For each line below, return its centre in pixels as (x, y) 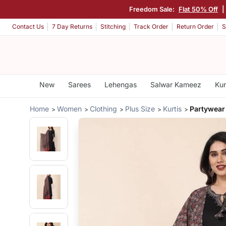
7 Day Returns (72, 27)
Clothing (104, 108)
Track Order (151, 27)
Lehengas (120, 84)
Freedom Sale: (153, 9)
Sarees (79, 84)
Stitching (113, 27)
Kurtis (173, 108)
